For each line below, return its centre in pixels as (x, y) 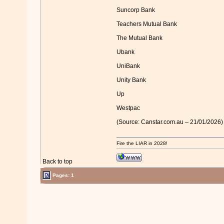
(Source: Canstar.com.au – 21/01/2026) (169, 122)
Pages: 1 (62, 175)
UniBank (128, 66)
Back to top (57, 161)
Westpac (128, 108)
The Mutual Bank (139, 38)
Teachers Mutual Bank (146, 24)
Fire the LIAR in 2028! (142, 143)
